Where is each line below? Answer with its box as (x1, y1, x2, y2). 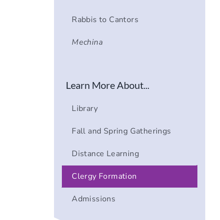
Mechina (72, 37, 103, 48)
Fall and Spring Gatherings (72, 126, 171, 137)
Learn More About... (65, 79, 149, 91)
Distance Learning (72, 148, 139, 160)
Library (72, 103, 98, 114)
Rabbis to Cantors (72, 14, 139, 26)
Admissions (72, 193, 116, 205)
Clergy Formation (72, 171, 137, 182)
